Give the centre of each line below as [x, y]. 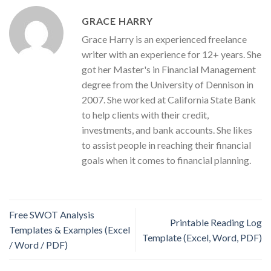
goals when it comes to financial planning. [166, 160]
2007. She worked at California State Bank [169, 100]
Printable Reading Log [216, 222]
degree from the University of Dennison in [168, 85]
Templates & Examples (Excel [70, 230]
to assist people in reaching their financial [166, 145]
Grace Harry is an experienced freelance [164, 39]
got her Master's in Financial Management [169, 70]
